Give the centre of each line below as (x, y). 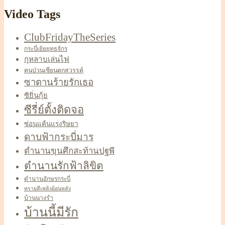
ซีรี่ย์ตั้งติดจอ (54, 110)
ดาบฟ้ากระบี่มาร (59, 137)
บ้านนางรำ (39, 198)
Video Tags (32, 14)
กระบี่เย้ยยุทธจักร (46, 49)
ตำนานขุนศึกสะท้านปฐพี (69, 151)
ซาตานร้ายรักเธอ (59, 82)
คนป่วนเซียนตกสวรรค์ (54, 71)
